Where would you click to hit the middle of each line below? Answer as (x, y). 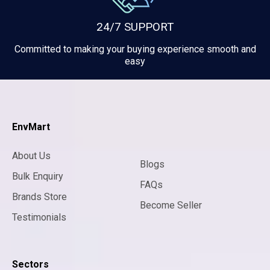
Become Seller (171, 206)
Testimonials (39, 218)
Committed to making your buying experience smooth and (135, 49)
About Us (31, 156)
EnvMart (31, 127)
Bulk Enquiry (38, 177)
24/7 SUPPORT (135, 27)
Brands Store (39, 197)
